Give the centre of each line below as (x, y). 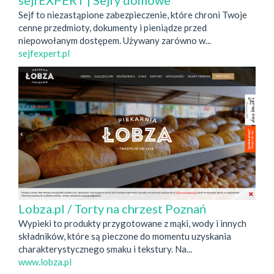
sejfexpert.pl (44, 53)
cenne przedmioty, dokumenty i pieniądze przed (113, 28)
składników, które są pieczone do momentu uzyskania (125, 236)
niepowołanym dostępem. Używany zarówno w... (115, 40)
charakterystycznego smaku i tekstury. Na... (105, 249)
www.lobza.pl (45, 261)
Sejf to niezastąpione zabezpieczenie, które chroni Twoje (133, 15)
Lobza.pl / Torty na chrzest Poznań (112, 208)
